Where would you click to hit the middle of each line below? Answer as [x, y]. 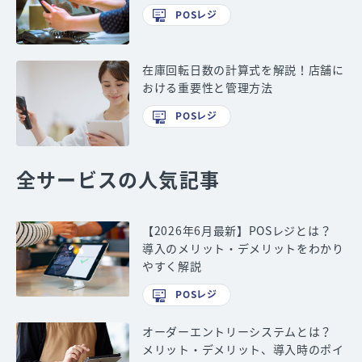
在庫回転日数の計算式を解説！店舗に [243, 70]
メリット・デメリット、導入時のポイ [243, 349]
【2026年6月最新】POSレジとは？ [237, 230]
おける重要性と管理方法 [208, 88]
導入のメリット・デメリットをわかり [243, 248]
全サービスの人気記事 [118, 179]
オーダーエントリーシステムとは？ [238, 331]
